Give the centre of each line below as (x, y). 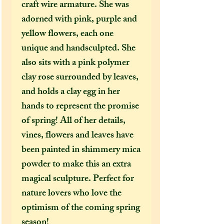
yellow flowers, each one (67, 34)
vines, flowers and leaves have (77, 136)
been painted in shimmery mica (81, 150)
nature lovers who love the (71, 194)
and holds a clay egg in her (71, 92)
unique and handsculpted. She (78, 49)
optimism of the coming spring (81, 208)
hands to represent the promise (80, 107)
